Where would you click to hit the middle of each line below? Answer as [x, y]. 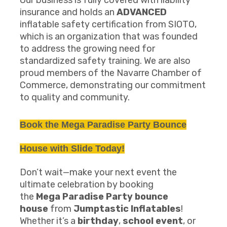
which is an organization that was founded [109, 36]
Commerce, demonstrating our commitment [113, 85]
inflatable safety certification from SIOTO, [108, 24]
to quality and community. [75, 97]
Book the [41, 125]
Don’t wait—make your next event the [98, 172]
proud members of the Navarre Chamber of [111, 73]
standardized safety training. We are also [105, 61]
